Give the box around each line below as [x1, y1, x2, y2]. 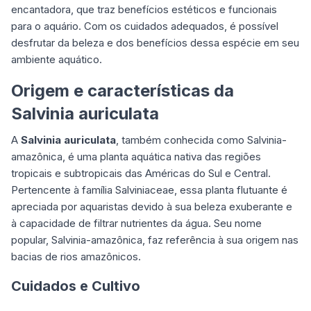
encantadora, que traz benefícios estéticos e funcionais [11, 2, 277, 16]
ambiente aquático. [11, 52, 102, 66]
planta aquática [100, 149, 171, 163]
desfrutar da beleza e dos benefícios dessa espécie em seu [11, 35, 299, 49]
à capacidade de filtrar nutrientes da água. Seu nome [11, 216, 262, 230]
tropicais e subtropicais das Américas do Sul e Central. [11, 166, 271, 180]
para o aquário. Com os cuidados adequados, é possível [11, 19, 278, 33]
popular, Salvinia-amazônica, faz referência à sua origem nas [11, 233, 299, 246]
